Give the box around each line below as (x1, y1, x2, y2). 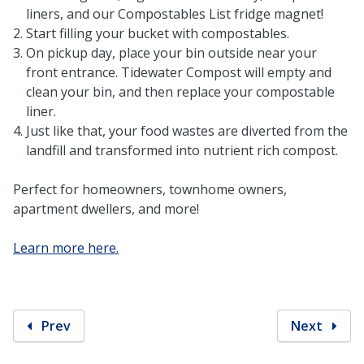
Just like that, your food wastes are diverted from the (26, 121, 348, 140)
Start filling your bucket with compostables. (26, 24, 289, 42)
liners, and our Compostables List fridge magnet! (26, 4, 327, 23)
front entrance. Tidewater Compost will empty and (26, 63, 331, 81)
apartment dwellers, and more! (13, 199, 199, 218)
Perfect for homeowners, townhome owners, (13, 180, 287, 198)
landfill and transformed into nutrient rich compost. (26, 141, 338, 159)
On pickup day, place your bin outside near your (26, 43, 317, 62)
